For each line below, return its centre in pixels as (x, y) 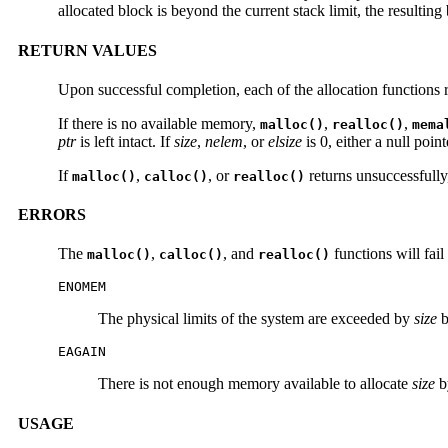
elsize (285, 141)
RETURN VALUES (87, 50)
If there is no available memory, (159, 123)
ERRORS (52, 215)
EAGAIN (82, 352)
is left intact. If (125, 141)
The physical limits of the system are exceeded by (256, 319)
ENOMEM (82, 287)
